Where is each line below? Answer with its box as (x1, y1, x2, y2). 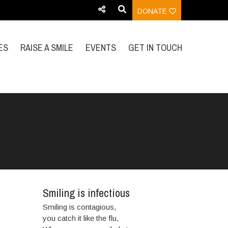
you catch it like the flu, (42, 214, 119, 222)
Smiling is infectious (42, 185, 130, 201)
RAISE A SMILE (20, 41, 73, 54)
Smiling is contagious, (42, 203, 116, 211)
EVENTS (85, 41, 116, 54)
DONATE (137, 7, 169, 15)
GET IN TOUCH (128, 41, 182, 54)
